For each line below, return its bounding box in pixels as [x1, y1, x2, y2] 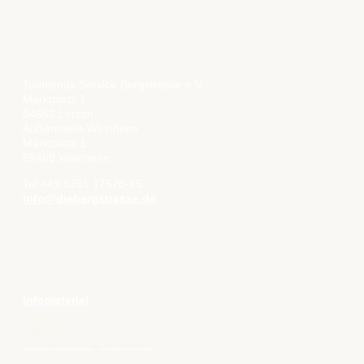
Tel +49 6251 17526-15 [23, 177, 142, 191]
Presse [23, 307, 60, 321]
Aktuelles [23, 322, 75, 336]
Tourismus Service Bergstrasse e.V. [23, 78, 205, 92]
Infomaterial [23, 292, 89, 306]
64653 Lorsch [23, 107, 93, 121]
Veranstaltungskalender [23, 336, 154, 350]
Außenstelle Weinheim [23, 122, 138, 136]
